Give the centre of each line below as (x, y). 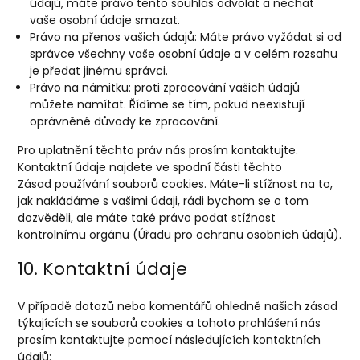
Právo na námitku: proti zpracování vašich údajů (165, 88)
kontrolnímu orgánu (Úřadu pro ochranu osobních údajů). (180, 235)
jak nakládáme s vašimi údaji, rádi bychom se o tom (164, 201)
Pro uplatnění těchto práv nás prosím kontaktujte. (158, 150)
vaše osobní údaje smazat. (105, 20)
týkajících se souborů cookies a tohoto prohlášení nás (170, 323)
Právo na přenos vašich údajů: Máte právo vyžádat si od (186, 37)
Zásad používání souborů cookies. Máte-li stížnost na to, (176, 184)
